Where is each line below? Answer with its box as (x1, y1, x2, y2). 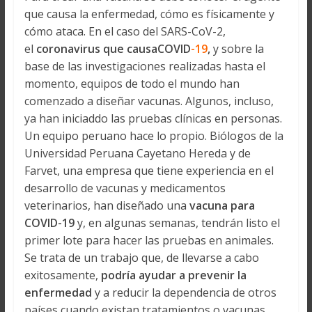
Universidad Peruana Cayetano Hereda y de (24, 146, 251, 162)
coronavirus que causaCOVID (33, 41, 191, 57)
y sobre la (210, 41, 264, 57)
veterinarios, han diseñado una (24, 198, 187, 214)
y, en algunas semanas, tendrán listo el (74, 215, 280, 231)
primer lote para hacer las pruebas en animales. (24, 233, 274, 249)
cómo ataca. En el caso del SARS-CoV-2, (24, 24, 226, 40)
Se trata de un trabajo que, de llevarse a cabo (24, 250, 259, 266)
